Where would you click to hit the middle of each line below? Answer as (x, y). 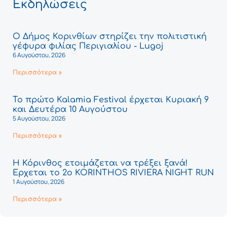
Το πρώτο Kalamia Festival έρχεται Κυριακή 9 (111, 100)
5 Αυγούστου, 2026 (39, 118)
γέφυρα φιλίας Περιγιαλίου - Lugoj (88, 46)
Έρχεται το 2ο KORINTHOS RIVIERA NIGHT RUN (113, 173)
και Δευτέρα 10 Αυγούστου (70, 109)
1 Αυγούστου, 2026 (39, 181)
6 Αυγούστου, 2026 (39, 55)
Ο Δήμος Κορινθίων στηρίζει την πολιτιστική (110, 36)
